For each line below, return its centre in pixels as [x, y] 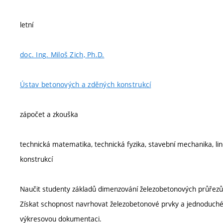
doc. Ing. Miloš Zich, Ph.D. [62, 55]
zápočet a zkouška [49, 114]
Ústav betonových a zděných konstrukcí [86, 84]
